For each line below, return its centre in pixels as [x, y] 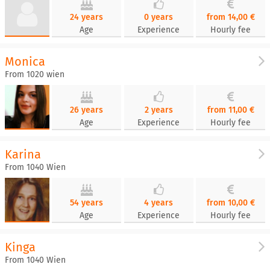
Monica [25, 61]
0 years [159, 17]
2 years [159, 110]
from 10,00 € [231, 203]
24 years [87, 17]
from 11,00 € [231, 110]
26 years [87, 110]
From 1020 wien [35, 74]
